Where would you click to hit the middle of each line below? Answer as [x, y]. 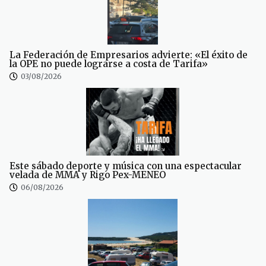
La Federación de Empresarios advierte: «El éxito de [129, 55]
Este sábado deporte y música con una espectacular [126, 166]
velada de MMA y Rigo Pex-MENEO [88, 175]
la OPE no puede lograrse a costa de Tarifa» [109, 64]
